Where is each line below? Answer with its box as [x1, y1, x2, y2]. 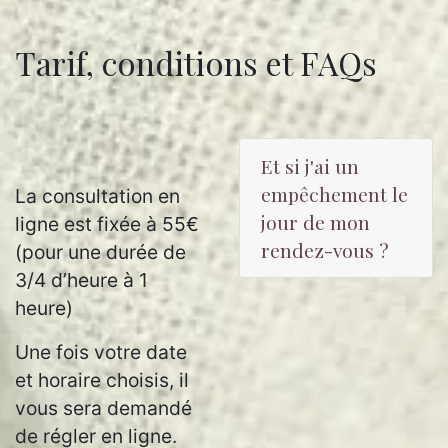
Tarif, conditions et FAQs [15, 41, 377, 84]
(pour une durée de [15, 240, 186, 264]
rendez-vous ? [261, 237, 389, 263]
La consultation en [15, 184, 180, 208]
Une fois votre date [15, 340, 187, 364]
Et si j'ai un [261, 153, 359, 179]
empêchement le [261, 181, 408, 207]
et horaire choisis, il [15, 368, 189, 392]
